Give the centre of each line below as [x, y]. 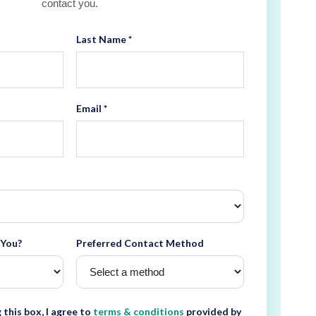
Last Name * [104, 39]
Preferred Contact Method [140, 243]
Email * [91, 108]
